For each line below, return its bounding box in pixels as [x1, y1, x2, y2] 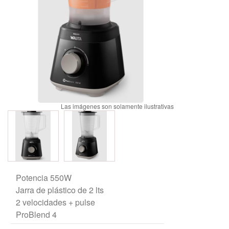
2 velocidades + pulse [16, 196, 95, 208]
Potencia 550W [16, 171, 72, 184]
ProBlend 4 [16, 208, 57, 220]
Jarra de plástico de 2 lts [16, 184, 104, 196]
